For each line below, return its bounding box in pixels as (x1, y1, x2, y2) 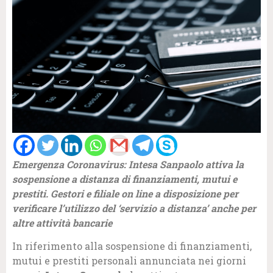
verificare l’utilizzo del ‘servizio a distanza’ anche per (12, 201, 256, 214)
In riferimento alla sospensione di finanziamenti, (12, 239, 252, 253)
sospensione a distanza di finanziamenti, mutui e (12, 172, 237, 185)
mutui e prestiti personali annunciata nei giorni (12, 254, 246, 268)
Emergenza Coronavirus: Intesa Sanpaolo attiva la (12, 157, 244, 171)
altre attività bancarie (12, 216, 112, 229)
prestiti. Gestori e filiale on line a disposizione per (12, 186, 238, 200)
